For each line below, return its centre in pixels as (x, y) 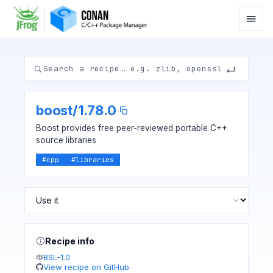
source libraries (66, 140)
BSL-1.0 (57, 257)
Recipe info (70, 241)
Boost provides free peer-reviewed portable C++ (132, 128)
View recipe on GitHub (86, 267)
